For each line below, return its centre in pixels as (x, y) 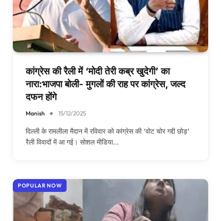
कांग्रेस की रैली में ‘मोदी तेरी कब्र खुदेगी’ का (98, 71)
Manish (35, 113)
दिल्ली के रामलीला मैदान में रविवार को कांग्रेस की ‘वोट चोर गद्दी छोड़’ (108, 131)
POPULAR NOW (40, 185)
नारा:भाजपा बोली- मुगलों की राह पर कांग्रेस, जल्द (106, 84)
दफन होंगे (41, 97)
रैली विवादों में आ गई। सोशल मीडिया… (72, 142)
